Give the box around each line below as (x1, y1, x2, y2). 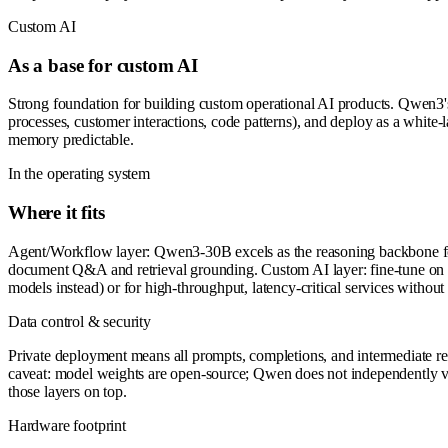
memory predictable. (8, 131, 134, 149)
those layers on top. (8, 382, 127, 400)
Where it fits (8, 202, 105, 224)
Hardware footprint (8, 416, 126, 434)
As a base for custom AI (8, 54, 198, 76)
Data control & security (8, 312, 151, 330)
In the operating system (8, 165, 150, 183)
